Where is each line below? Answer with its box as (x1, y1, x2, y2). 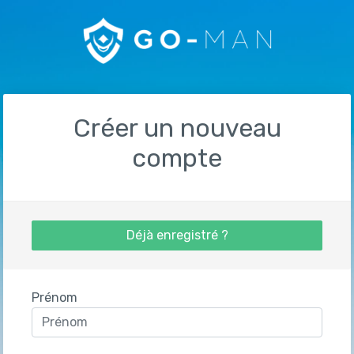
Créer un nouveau (73, 113, 281, 143)
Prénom (32, 290, 77, 306)
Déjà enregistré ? (126, 228, 228, 243)
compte (132, 143, 222, 173)
